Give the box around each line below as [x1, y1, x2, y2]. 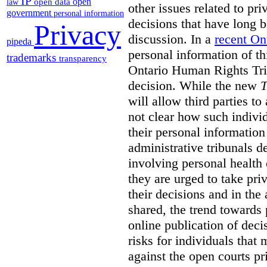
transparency [59, 54, 107, 64]
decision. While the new [128, 77, 260, 93]
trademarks [7, 51, 59, 64]
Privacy [34, 19, 121, 51]
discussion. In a [128, 31, 215, 46]
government [7, 8, 54, 18]
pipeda [7, 36, 34, 48]
